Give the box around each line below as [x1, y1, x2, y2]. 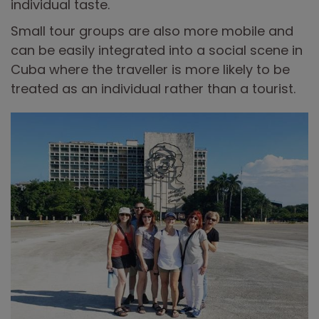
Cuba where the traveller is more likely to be [11, 60, 290, 78]
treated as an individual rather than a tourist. [11, 79, 296, 98]
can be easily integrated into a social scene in [11, 41, 303, 59]
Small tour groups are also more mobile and [11, 21, 293, 40]
